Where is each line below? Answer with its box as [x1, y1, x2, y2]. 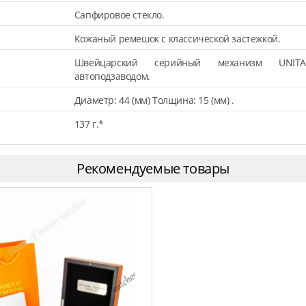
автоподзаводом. [74, 69, 150, 83]
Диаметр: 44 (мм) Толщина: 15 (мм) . [74, 93, 234, 107]
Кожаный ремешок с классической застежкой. [74, 31, 281, 45]
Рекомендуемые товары [76, 158, 229, 178]
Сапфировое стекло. [74, 8, 165, 21]
